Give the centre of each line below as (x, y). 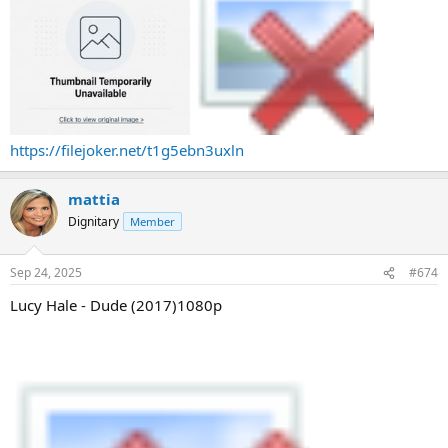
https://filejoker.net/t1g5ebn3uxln (127, 149)
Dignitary (93, 221)
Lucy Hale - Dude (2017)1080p (116, 305)
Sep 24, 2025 (46, 272)
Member (152, 221)
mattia (94, 198)
